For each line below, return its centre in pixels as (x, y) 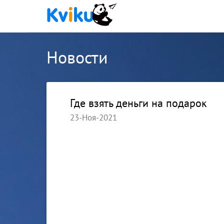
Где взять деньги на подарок (138, 103)
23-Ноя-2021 (93, 117)
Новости (77, 57)
